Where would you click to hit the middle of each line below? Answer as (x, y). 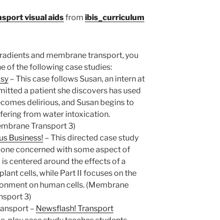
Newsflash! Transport (75, 208)
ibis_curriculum (115, 17)
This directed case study (95, 137)
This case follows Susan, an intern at (80, 79)
